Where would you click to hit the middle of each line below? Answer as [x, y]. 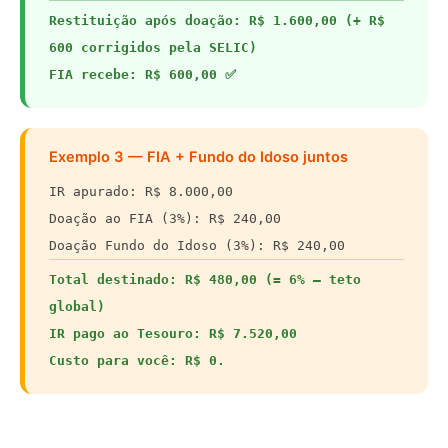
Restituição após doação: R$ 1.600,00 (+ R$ [217, 21]
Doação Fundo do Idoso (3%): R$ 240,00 [197, 246]
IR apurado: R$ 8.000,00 [141, 192]
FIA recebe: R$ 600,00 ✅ [142, 75]
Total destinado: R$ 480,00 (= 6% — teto [205, 280]
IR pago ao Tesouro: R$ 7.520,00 [173, 334]
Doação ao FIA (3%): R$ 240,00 [165, 219]
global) [77, 307]
